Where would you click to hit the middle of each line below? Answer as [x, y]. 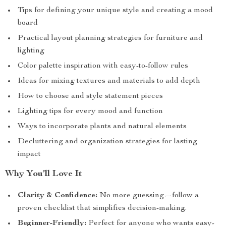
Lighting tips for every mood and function [90, 111]
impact [29, 154]
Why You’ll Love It [44, 174]
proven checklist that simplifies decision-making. [102, 208]
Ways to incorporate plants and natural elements [102, 127]
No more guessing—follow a [148, 196]
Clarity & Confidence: [58, 196]
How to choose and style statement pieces [90, 96]
